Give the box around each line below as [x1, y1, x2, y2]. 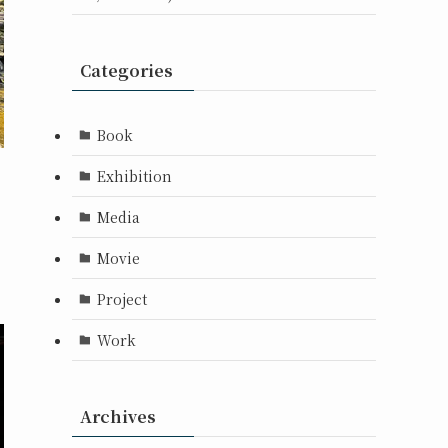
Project [96, 288, 147, 309]
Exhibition [96, 165, 172, 186]
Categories [80, 59, 173, 82]
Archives [80, 405, 156, 428]
